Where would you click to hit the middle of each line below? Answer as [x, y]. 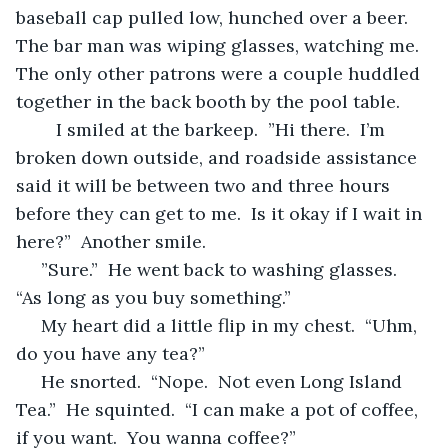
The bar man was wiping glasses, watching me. [222, 45]
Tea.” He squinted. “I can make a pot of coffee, [219, 409]
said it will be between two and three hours [205, 185]
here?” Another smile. [111, 241]
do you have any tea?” [110, 353]
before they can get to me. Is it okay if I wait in [221, 213]
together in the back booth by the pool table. [208, 101]
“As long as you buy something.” [153, 297]
